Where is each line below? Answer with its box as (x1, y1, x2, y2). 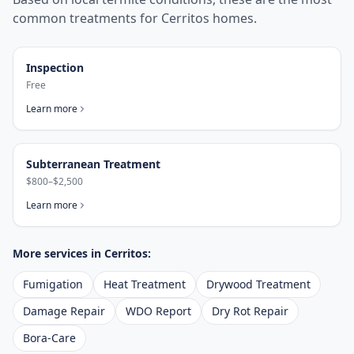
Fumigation (23, 277, 83, 292)
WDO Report (126, 303, 191, 318)
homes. (209, 9, 257, 27)
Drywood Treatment (206, 277, 311, 292)
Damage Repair (23, 303, 105, 318)
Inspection (26, 60, 84, 75)
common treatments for (13, 9, 161, 27)
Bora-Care (23, 330, 76, 345)
